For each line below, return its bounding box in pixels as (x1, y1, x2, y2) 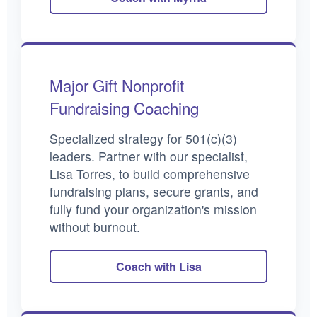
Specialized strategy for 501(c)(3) (50, 129, 237, 148)
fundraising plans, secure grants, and (50, 183, 258, 201)
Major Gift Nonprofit (50, 74, 184, 97)
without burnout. (50, 218, 140, 236)
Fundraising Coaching (50, 96, 199, 120)
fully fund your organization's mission (50, 200, 257, 219)
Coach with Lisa (115, 258, 202, 275)
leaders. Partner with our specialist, (50, 147, 248, 166)
